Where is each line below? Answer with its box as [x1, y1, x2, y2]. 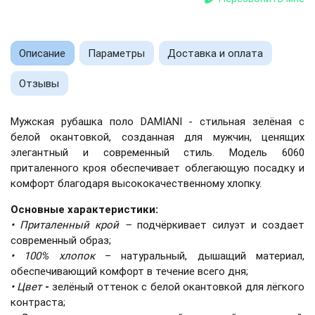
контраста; [11, 295, 65, 309]
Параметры [88, 46, 146, 60]
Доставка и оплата [167, 46, 264, 60]
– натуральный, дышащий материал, [94, 249, 305, 263]
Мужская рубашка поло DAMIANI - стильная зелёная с [11, 115, 304, 129]
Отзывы [19, 76, 60, 90]
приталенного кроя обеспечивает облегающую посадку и [11, 161, 304, 175]
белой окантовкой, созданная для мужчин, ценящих [11, 130, 304, 144]
